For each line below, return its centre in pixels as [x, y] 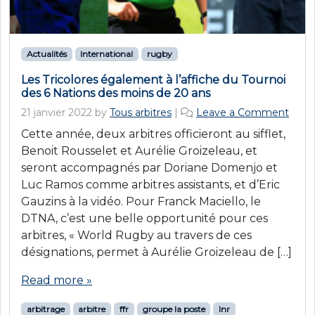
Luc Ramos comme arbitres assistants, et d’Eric [150, 185]
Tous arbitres [141, 112]
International [107, 54]
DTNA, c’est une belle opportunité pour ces [144, 218]
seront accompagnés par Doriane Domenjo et [149, 168]
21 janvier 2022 [57, 112]
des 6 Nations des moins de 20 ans [116, 93]
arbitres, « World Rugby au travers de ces [136, 235]
